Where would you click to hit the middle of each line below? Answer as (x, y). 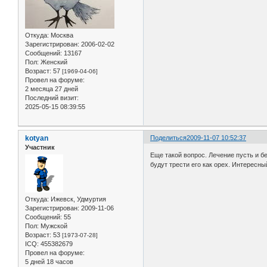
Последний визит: (52, 97)
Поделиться (169, 137)
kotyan (37, 138)
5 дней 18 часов (49, 261)
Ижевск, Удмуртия (77, 199)
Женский (53, 62)
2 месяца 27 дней (52, 89)
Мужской (53, 226)
